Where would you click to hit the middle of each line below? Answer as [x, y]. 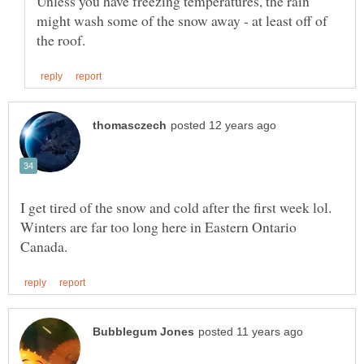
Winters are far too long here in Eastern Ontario [158, 227]
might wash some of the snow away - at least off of [182, 20]
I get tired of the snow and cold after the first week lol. [176, 208]
